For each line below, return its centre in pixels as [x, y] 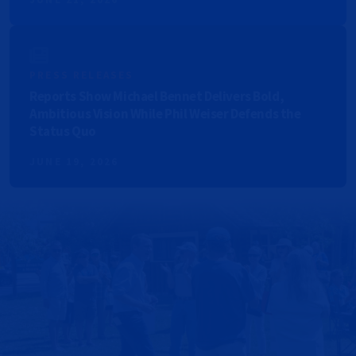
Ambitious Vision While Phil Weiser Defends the [165, 114]
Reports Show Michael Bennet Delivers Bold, [157, 97]
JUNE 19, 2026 [74, 162]
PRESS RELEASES [82, 75]
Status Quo [63, 132]
